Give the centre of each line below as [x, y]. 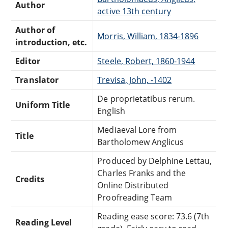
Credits [30, 179]
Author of [35, 30]
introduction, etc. [51, 42]
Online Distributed [133, 185]
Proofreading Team [135, 197]
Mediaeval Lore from [137, 130]
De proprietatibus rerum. [146, 98]
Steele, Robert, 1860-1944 [146, 61]
